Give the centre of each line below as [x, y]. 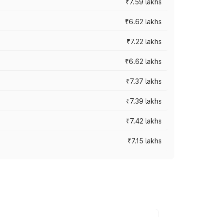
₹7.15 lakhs [145, 141]
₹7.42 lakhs [144, 121]
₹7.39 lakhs [144, 101]
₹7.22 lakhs [144, 41]
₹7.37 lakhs [144, 81]
